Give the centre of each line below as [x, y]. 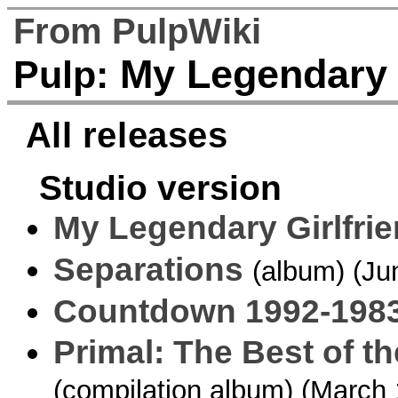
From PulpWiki [138, 31]
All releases [127, 135]
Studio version [161, 188]
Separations [148, 269]
